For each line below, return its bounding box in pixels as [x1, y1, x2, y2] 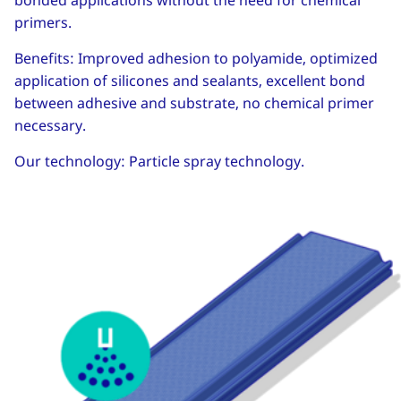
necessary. [14, 115, 86, 136]
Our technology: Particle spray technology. [14, 151, 304, 172]
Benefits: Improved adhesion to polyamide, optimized [14, 48, 378, 69]
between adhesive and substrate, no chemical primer [14, 93, 374, 114]
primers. [14, 13, 72, 33]
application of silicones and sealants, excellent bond [14, 71, 365, 91]
